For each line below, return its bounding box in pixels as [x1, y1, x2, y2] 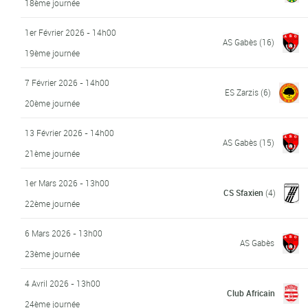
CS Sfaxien [223, 186, 263, 198]
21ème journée [25, 147, 80, 159]
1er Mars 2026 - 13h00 [25, 177, 110, 188]
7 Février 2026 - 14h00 [25, 76, 110, 88]
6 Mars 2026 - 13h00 [25, 227, 103, 239]
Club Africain [226, 287, 275, 298]
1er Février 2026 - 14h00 [25, 26, 117, 38]
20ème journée [25, 97, 80, 109]
